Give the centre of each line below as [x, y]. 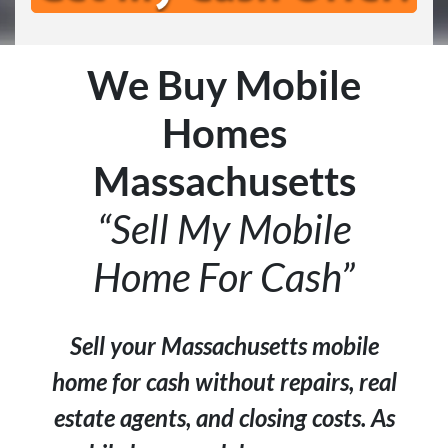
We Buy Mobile [224, 85]
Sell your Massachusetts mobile [224, 346]
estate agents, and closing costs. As [224, 418]
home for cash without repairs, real [224, 382]
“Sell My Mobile [224, 229]
